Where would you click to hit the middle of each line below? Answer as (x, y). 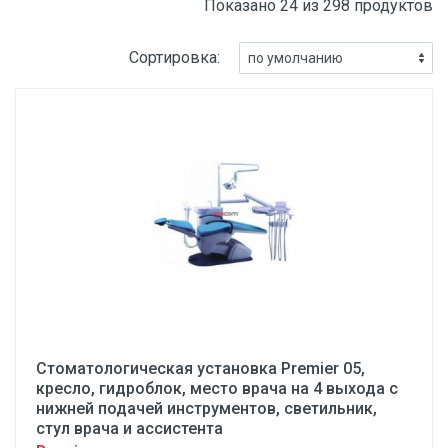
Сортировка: (174, 57)
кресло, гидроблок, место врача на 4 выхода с (217, 388)
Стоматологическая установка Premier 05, (200, 368)
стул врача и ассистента (129, 428)
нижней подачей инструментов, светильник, (206, 408)
